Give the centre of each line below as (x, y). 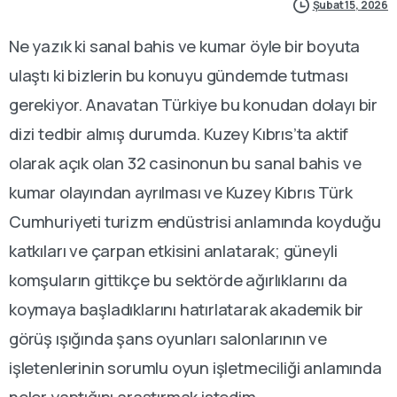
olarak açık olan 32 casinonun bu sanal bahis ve (185, 163)
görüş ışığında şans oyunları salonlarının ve (168, 339)
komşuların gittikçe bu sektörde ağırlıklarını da (178, 280)
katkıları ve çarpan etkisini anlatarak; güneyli (173, 251)
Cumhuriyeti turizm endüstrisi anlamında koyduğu (195, 222)
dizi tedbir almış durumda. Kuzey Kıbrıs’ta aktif (179, 134)
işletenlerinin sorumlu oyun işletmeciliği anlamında (195, 368)
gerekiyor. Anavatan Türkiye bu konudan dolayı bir (193, 105)
